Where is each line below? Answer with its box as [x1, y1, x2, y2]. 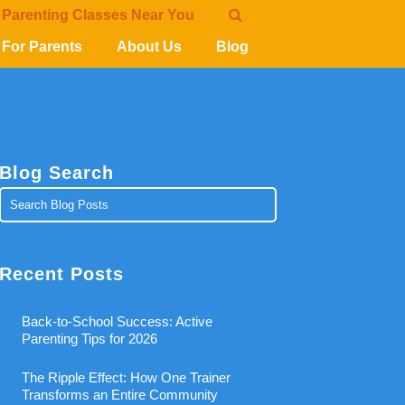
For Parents [2, 39, 82, 54]
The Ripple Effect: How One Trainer [22, 370, 231, 385]
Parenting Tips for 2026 [22, 331, 158, 346]
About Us [117, 39, 182, 54]
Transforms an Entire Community [22, 387, 219, 402]
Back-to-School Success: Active [22, 314, 213, 329]
